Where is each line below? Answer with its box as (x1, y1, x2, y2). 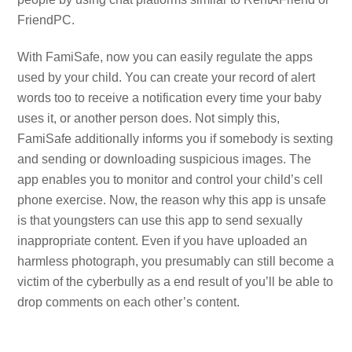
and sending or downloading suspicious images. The (17, 152, 312, 166)
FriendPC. (17, 13, 75, 27)
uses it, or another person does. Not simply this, (17, 111, 280, 125)
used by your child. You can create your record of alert (17, 70, 316, 84)
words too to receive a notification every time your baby (17, 90, 322, 104)
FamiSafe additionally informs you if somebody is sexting (17, 131, 334, 145)
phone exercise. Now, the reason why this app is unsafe (17, 192, 327, 207)
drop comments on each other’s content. (17, 295, 240, 309)
